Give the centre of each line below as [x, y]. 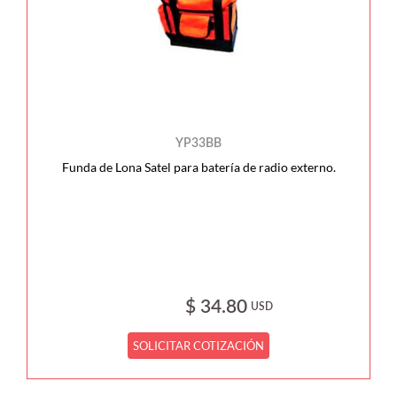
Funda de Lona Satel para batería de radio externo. [198, 167]
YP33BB [198, 144]
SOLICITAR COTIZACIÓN [199, 346]
